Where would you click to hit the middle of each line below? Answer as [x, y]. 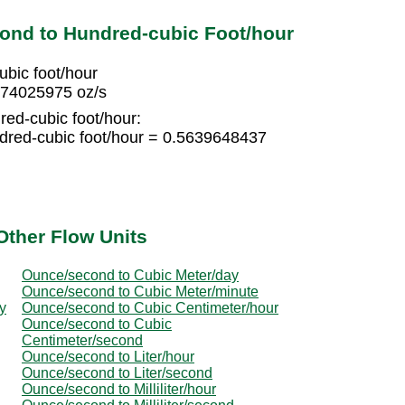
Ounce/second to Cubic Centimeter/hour [150, 307]
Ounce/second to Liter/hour [108, 356]
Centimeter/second [82, 340]
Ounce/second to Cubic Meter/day [130, 275]
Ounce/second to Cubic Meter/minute [140, 291]
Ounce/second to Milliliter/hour [119, 389]
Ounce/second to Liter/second [117, 372]
